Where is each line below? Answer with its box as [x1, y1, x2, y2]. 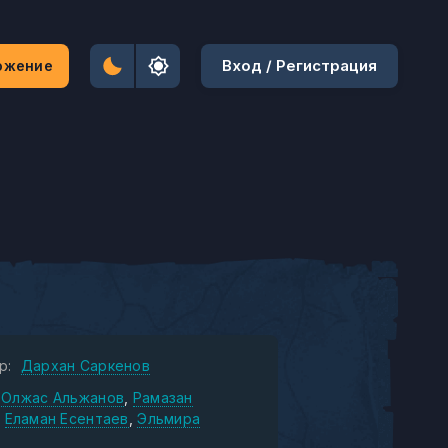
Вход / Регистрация [222, 56, 377, 75]
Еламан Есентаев [4, 410, 129, 427]
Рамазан [132, 389, 193, 406]
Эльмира [137, 410, 201, 427]
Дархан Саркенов [20, 357, 150, 374]
